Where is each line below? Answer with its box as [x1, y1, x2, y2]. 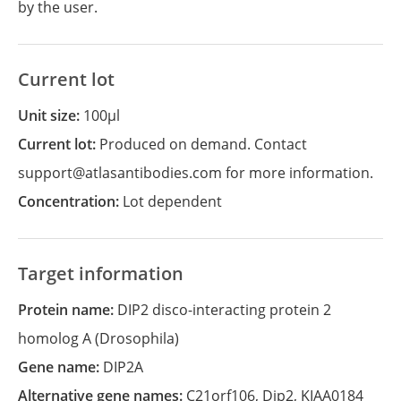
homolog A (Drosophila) [18, 328, 179, 348]
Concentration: [27, 192, 123, 211]
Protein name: [27, 300, 117, 320]
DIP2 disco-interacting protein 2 [117, 300, 331, 320]
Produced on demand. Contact [99, 134, 307, 154]
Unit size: [29, 106, 83, 125]
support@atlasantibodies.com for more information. [18, 163, 373, 183]
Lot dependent [123, 192, 222, 211]
